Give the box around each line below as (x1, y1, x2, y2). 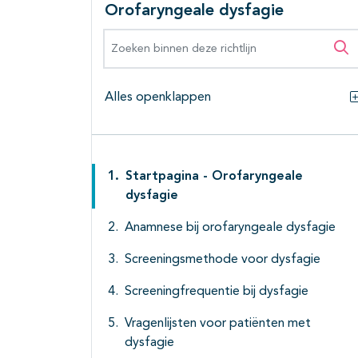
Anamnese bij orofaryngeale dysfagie (125, 221, 336, 235)
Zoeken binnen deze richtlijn (104, 31, 280, 45)
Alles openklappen (105, 91, 211, 105)
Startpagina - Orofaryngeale (125, 170, 303, 184)
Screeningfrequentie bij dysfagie (125, 285, 308, 299)
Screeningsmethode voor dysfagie (125, 253, 320, 267)
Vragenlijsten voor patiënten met (125, 317, 311, 331)
